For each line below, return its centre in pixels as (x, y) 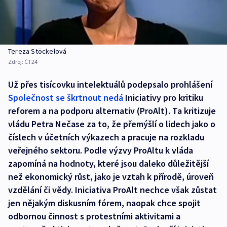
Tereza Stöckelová (37, 51)
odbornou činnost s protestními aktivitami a (94, 216)
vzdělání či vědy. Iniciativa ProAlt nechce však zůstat (112, 190)
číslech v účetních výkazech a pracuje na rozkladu (106, 137)
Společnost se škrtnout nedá (66, 97)
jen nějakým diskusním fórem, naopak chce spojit (104, 203)
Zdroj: (16, 61)
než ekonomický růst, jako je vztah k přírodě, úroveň (111, 176)
